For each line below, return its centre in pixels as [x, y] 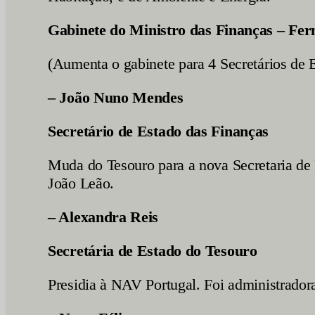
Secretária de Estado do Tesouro [153, 251]
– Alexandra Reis [103, 217]
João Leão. [81, 183]
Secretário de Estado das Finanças [160, 131]
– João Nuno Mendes [116, 97]
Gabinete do [89, 30]
